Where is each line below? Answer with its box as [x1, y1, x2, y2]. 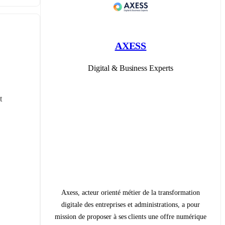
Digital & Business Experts [87, 63, 174, 72]
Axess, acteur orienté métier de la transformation [61, 188, 200, 196]
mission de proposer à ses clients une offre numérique [54, 212, 207, 220]
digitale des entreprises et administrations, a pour [61, 200, 200, 208]
